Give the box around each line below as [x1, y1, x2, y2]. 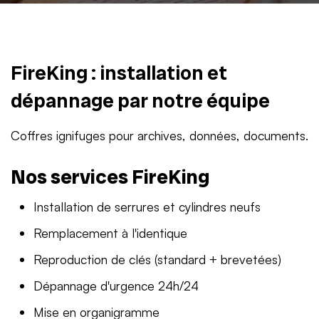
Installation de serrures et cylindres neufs [33, 199, 261, 214]
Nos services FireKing [11, 164, 209, 190]
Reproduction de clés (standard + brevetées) [33, 251, 281, 267]
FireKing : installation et [11, 60, 227, 86]
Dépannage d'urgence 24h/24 [33, 278, 199, 293]
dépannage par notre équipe [11, 88, 270, 114]
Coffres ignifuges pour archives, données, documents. [11, 127, 308, 143]
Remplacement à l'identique [33, 225, 187, 241]
